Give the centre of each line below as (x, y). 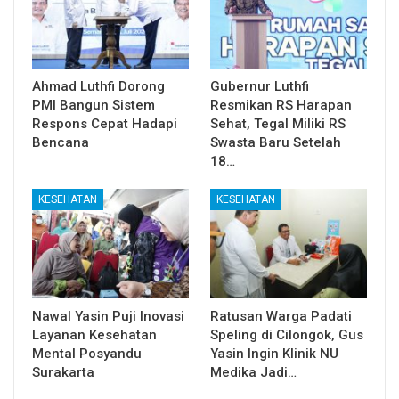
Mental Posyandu (87, 354)
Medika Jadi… (253, 373)
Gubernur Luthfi (260, 86)
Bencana (61, 142)
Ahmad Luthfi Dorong (98, 86)
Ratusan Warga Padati (281, 317)
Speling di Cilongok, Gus (287, 335)
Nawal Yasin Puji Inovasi (108, 317)
